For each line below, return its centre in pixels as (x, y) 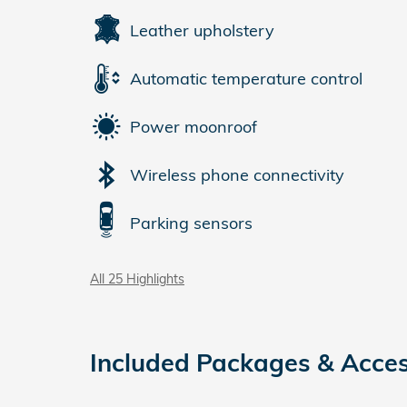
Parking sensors (191, 223)
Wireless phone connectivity (237, 174)
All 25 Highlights (137, 278)
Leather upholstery (202, 30)
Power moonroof (194, 126)
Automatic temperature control (246, 78)
